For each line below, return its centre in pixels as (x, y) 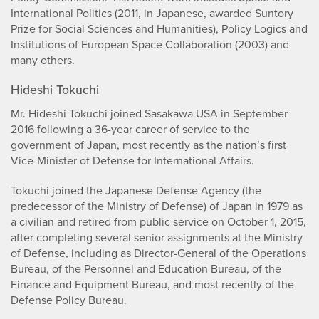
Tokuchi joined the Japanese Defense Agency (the (136, 190)
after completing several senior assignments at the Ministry (157, 237)
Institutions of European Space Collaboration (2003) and (150, 44)
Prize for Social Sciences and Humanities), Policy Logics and (159, 28)
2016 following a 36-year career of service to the (130, 129)
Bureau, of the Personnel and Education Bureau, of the (146, 268)
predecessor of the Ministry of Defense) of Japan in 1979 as (157, 206)
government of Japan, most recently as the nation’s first (148, 145)
